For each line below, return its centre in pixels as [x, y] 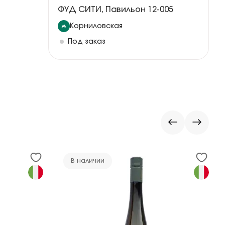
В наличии [88, 161]
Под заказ [87, 42]
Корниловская [96, 26]
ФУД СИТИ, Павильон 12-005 [116, 10]
